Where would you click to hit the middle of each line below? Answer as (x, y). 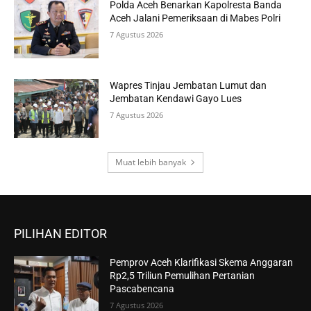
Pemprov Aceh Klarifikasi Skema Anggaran (202, 263)
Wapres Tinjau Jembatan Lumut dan (188, 85)
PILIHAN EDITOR (60, 234)
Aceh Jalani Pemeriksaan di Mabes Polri (195, 18)
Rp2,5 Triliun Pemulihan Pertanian (183, 276)
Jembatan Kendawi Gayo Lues (176, 98)
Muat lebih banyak (151, 162)
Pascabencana (142, 289)
